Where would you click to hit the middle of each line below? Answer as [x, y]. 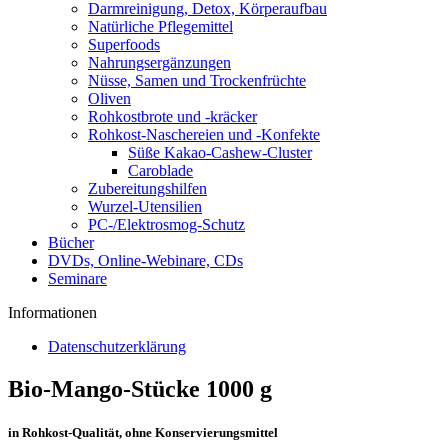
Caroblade [160, 170]
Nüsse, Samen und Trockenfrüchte [197, 80]
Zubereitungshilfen [147, 188]
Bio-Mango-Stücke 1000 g [140, 388]
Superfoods [124, 44]
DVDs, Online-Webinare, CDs [145, 260]
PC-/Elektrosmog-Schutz [166, 224]
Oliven [109, 98]
